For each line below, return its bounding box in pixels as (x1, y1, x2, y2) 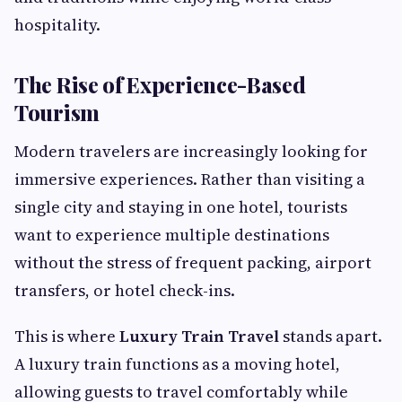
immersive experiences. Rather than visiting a (14, 168, 365, 191)
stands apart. (279, 325, 382, 348)
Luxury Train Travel (119, 325, 279, 348)
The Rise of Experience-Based (14, 70, 306, 100)
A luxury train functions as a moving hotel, (14, 353, 340, 376)
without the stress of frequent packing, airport (14, 251, 371, 275)
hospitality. (14, 13, 100, 37)
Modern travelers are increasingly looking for (14, 140, 368, 163)
